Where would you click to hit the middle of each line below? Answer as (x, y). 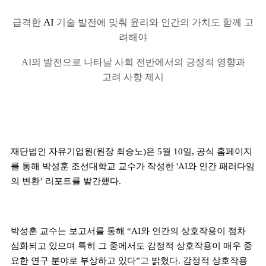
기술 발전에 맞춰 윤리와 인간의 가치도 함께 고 (155, 22)
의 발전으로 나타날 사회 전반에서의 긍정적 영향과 (138, 62)
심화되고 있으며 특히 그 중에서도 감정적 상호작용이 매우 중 (132, 246)
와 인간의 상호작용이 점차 (193, 231)
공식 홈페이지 (224, 151)
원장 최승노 (120, 151)
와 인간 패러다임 (221, 166)
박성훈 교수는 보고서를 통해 (69, 231)
